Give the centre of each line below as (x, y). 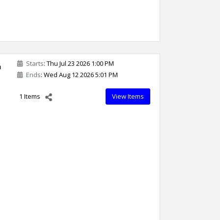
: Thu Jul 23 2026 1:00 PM (79, 63)
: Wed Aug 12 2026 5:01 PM (79, 75)
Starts (34, 63)
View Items (128, 96)
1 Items (30, 96)
